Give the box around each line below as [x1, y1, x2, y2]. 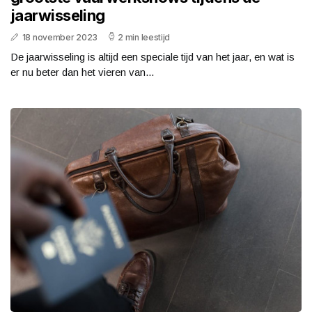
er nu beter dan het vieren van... [10, 66, 154, 79]
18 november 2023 [22, 32, 97, 43]
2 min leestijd [118, 32, 171, 43]
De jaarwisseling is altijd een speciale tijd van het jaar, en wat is [10, 51, 295, 63]
